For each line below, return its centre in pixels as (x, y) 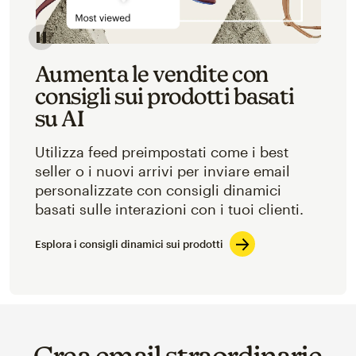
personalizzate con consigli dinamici (158, 190)
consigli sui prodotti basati (164, 95)
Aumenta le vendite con (151, 73)
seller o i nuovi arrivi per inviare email (162, 170)
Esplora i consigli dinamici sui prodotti (129, 244)
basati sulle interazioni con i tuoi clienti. (169, 209)
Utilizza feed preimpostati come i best (161, 151)
